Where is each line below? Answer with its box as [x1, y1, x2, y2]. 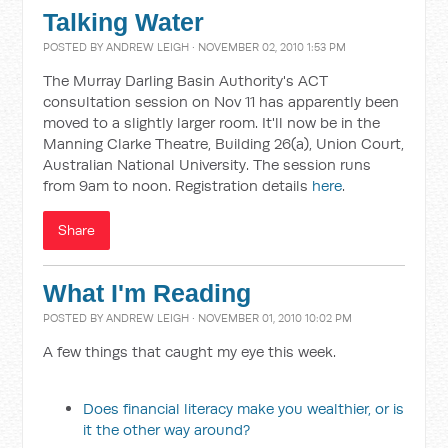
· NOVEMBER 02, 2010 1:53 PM [189, 40, 347, 54]
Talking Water [43, 9, 205, 36]
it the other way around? [83, 420, 251, 439]
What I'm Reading [43, 280, 252, 307]
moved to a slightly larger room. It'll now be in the [43, 113, 381, 132]
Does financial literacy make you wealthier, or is [83, 399, 405, 418]
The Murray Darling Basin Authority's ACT [43, 71, 329, 90]
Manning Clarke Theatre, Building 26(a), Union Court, [43, 134, 405, 153]
